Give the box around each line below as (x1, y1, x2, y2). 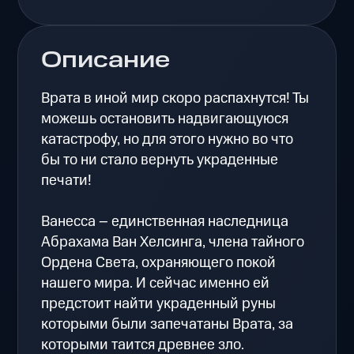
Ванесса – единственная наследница (41, 210, 289, 232)
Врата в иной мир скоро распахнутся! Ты (41, 87, 310, 109)
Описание (41, 44, 171, 77)
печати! (41, 169, 92, 191)
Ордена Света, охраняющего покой (41, 251, 277, 273)
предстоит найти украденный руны (41, 292, 277, 314)
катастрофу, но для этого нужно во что (41, 128, 294, 150)
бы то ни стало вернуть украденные (41, 149, 279, 171)
